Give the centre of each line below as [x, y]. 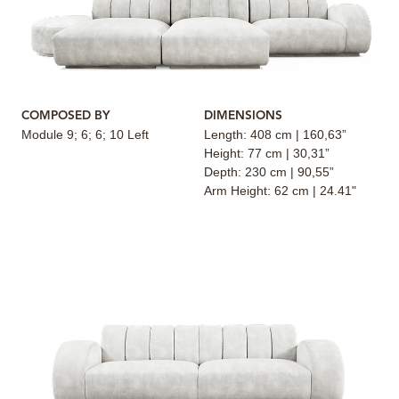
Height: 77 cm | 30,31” [266, 154]
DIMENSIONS [243, 117]
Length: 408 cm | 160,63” [275, 135]
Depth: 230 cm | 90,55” [269, 173]
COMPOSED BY [66, 117]
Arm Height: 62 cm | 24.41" [280, 191]
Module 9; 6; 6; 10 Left [85, 135]
